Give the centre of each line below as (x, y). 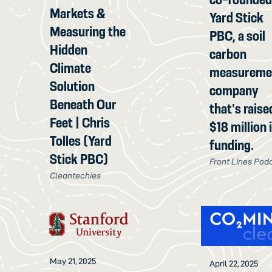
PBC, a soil (238, 36)
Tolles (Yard (81, 141)
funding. (232, 145)
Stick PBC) (79, 159)
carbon (228, 54)
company (234, 90)
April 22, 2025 (234, 263)
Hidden (69, 49)
